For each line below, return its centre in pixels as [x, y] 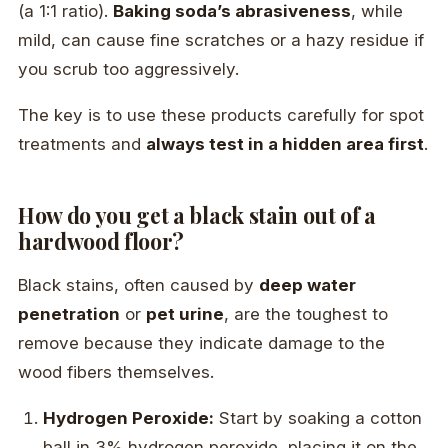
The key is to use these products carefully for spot [221, 114]
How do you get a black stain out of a [197, 215]
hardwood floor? [101, 241]
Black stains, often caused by [138, 285]
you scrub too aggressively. [128, 69]
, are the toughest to [306, 314]
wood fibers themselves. [116, 372]
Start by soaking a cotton [318, 418]
